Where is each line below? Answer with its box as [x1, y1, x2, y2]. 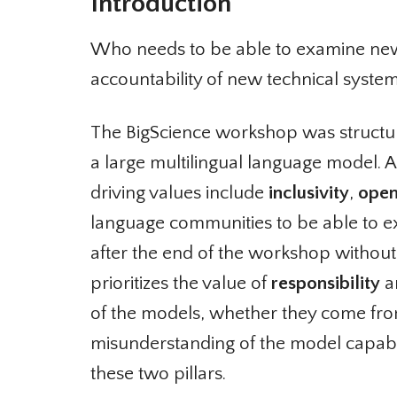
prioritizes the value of [83, 272, 265, 293]
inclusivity [261, 182, 343, 203]
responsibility [264, 272, 374, 293]
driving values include [83, 182, 262, 203]
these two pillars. [83, 362, 220, 384]
